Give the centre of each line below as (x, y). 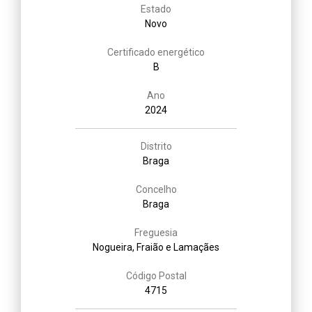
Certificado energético (156, 52)
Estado (156, 9)
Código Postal (156, 275)
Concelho (156, 189)
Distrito (156, 146)
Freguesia (156, 232)
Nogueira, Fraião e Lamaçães (156, 247)
